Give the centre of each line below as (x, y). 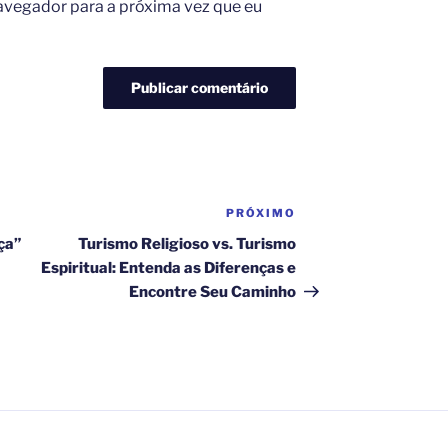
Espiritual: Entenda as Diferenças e (169, 267)
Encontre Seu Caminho (213, 291)
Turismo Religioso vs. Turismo (187, 243)
